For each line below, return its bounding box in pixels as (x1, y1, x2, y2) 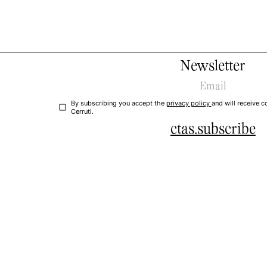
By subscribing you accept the (70, 98, 166, 107)
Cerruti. (70, 107, 94, 116)
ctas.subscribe (170, 123, 256, 136)
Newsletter (180, 60, 246, 73)
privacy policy (166, 98, 212, 107)
